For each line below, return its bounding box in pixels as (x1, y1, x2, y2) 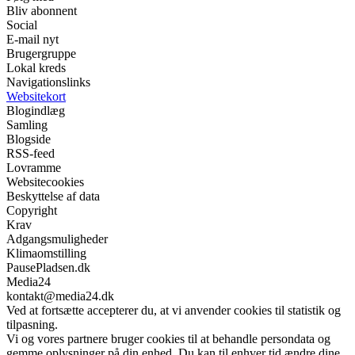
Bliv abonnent (6, 4, 77, 18)
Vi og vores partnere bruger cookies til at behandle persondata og (6, 332, 330, 346)
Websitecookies (6, 175, 84, 189)
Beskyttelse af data (6, 189, 100, 204)
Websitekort (6, 90, 66, 104)
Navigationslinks (6, 75, 90, 90)
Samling (6, 118, 48, 132)
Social (6, 18, 37, 32)
